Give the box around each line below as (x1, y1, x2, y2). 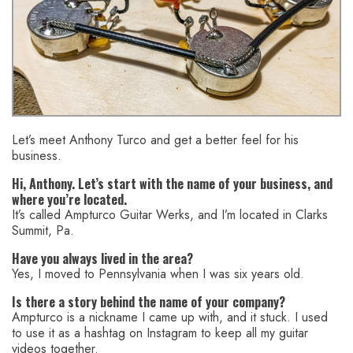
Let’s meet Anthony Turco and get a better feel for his (12, 131, 299, 150)
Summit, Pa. (12, 221, 74, 240)
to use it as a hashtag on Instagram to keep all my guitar (12, 324, 308, 343)
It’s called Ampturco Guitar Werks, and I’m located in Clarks (12, 206, 328, 225)
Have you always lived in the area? (12, 249, 193, 269)
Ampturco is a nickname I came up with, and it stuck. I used (12, 308, 328, 327)
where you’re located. (12, 190, 127, 210)
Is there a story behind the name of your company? (12, 292, 285, 312)
